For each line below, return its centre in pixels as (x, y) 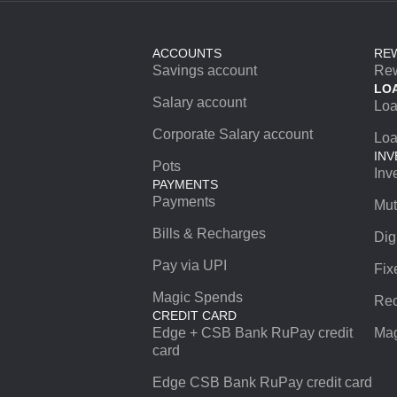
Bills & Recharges (209, 234)
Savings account (205, 70)
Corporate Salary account (233, 134)
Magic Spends (198, 297)
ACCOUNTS (187, 53)
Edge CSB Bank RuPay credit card (262, 382)
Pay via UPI (190, 265)
